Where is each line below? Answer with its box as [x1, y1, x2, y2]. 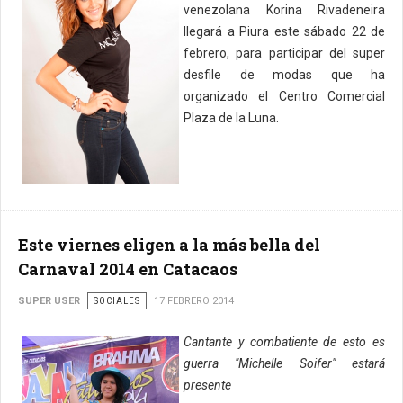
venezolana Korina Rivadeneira [184, 3, 385, 17]
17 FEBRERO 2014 [154, 294, 234, 307]
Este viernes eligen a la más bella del [18, 233, 320, 255]
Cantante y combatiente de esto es [184, 334, 385, 349]
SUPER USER [18, 294, 80, 307]
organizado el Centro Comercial [184, 89, 385, 103]
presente [184, 377, 231, 392]
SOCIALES [94, 294, 140, 307]
